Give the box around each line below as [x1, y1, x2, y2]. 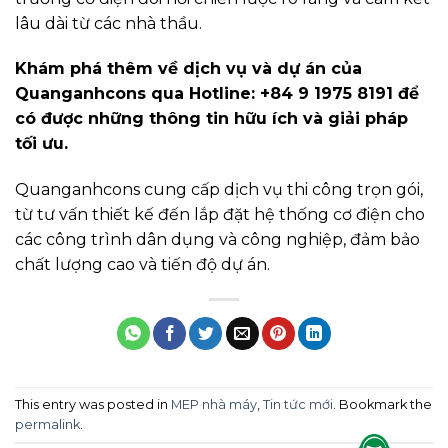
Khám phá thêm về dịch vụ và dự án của [15, 59, 362, 79]
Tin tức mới [263, 396, 333, 412]
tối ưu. [15, 134, 68, 154]
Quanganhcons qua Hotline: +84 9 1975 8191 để [15, 84, 419, 104]
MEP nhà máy [171, 396, 257, 412]
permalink [15, 416, 80, 432]
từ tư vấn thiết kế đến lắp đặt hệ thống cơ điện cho [15, 205, 425, 225]
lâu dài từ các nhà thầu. [15, 13, 202, 33]
